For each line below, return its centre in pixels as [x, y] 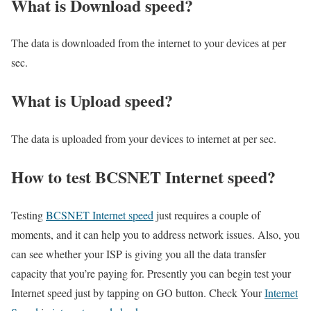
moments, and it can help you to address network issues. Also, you [155, 235]
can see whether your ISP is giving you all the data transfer [138, 254]
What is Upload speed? [92, 101]
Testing [28, 215]
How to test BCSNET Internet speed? [143, 177]
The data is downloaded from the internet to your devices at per [149, 43]
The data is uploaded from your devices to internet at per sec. [144, 139]
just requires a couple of [207, 215]
